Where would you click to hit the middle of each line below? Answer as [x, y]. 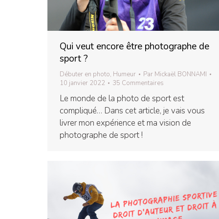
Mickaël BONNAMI [181, 75]
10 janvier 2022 [82, 83]
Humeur [124, 75]
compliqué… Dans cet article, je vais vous [132, 111]
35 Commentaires [138, 83]
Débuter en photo [85, 75]
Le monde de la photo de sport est [122, 99]
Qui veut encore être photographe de [134, 47]
